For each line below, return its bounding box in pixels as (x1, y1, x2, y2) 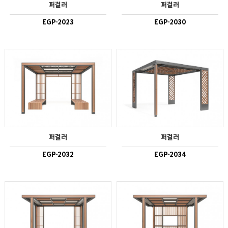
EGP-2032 (42, 149, 74, 159)
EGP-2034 (154, 149, 186, 159)
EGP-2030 (154, 17, 186, 27)
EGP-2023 (42, 17, 74, 27)
